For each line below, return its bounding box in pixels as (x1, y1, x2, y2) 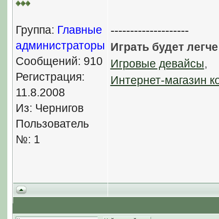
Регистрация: (15, 70, 85, 83)
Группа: (15, 23, 57, 36)
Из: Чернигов (15, 102, 84, 114)
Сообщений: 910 (15, 55, 103, 67)
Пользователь (15, 117, 89, 130)
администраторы (15, 39, 105, 52)
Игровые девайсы (110, 57, 204, 70)
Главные (57, 23, 102, 36)
